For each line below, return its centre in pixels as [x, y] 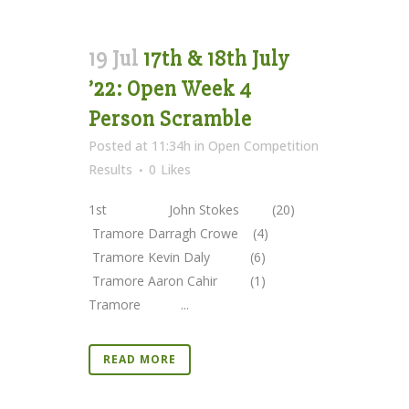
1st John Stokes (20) [197, 209]
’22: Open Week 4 [170, 89]
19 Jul [114, 58]
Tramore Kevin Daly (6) [186, 257]
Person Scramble [170, 119]
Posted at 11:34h [140, 145]
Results [110, 169]
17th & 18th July [216, 58]
